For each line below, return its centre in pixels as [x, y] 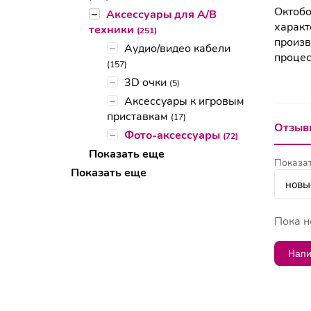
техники [113, 30]
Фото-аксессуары [174, 136]
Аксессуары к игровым [184, 102]
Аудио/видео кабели [177, 49]
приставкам [139, 117]
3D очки [147, 83]
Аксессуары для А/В [161, 15]
